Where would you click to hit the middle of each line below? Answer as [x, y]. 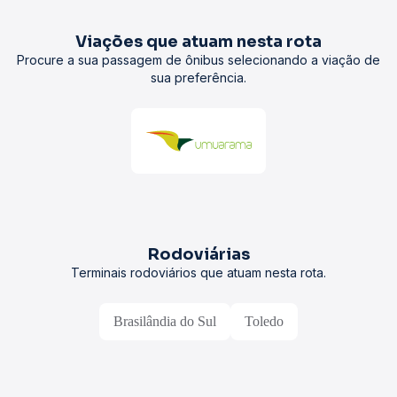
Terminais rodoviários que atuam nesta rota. [198, 272]
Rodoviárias [198, 254]
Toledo [264, 321]
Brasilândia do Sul [165, 321]
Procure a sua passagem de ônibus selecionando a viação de [198, 60]
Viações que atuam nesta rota [198, 42]
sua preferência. [198, 78]
